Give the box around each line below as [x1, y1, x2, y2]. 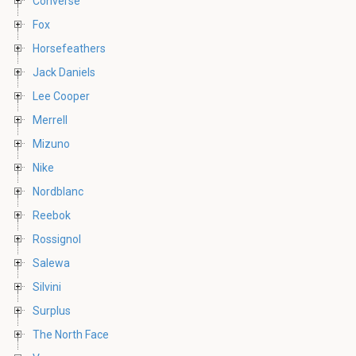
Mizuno [33, 137, 70, 150]
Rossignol [33, 232, 81, 246]
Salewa [33, 256, 70, 269]
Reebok [33, 208, 71, 222]
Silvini [33, 280, 61, 293]
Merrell [33, 113, 68, 126]
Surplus [33, 304, 71, 317]
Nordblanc [33, 184, 83, 198]
